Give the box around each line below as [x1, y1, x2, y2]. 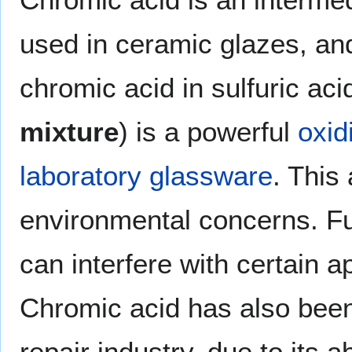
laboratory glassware [20, 160, 273, 192]
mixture [20, 116, 119, 148]
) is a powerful [119, 116, 298, 148]
